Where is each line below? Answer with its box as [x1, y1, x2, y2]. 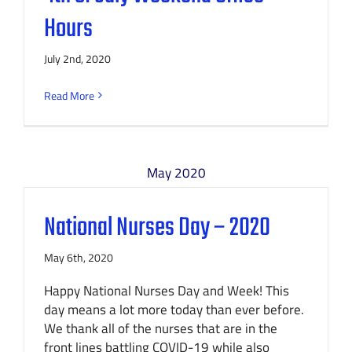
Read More [44, 86, 94, 104]
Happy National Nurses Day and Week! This [44, 280, 289, 301]
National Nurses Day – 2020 [44, 207, 270, 248]
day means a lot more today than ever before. [44, 299, 304, 320]
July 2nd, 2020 [44, 49, 111, 67]
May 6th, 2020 [44, 248, 113, 266]
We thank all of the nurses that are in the [44, 317, 277, 339]
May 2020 [146, 162, 206, 183]
